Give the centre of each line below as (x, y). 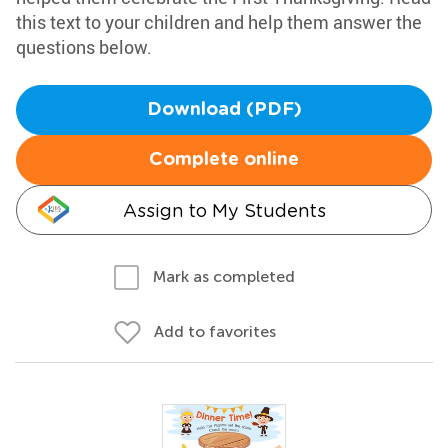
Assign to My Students (224, 210)
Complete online (224, 160)
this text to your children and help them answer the (219, 22)
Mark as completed (224, 276)
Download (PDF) (224, 110)
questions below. (84, 47)
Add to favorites (215, 331)
